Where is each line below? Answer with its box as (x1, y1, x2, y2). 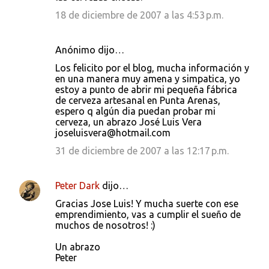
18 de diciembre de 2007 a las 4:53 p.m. (55, 10, 223, 20)
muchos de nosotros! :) (55, 220, 156, 231)
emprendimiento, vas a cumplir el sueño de (55, 209, 241, 220)
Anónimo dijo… (55, 44, 124, 55)
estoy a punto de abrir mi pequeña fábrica (55, 84, 237, 95)
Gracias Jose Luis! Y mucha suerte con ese (55, 198, 238, 209)
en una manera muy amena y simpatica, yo (55, 73, 240, 84)
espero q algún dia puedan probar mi (55, 106, 216, 116)
